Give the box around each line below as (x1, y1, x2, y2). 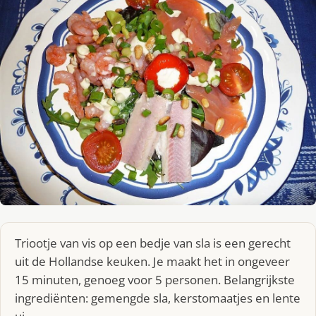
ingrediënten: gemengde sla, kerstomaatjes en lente (15, 290, 300, 307)
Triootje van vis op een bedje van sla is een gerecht (15, 235, 291, 252)
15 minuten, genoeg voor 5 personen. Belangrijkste (15, 272, 295, 288)
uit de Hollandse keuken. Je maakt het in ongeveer (15, 253, 290, 270)
